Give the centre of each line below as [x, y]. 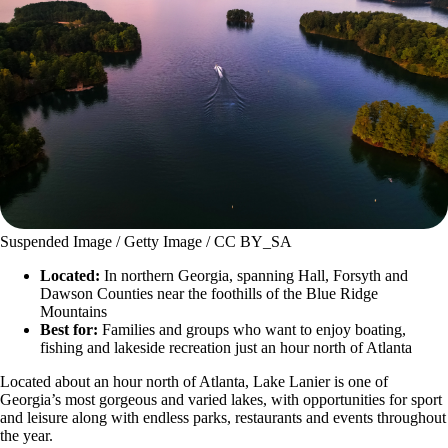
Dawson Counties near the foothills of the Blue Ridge [209, 293]
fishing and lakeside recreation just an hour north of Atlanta [226, 347]
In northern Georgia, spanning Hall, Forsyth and [256, 275]
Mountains [73, 311]
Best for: [71, 329]
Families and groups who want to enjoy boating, [254, 329]
